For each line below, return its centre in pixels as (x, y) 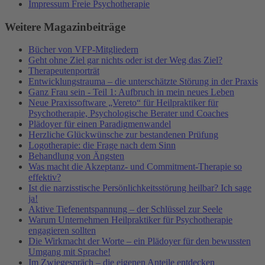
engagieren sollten (62, 231)
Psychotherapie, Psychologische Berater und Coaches (128, 114)
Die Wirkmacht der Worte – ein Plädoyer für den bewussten (140, 241)
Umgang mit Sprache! (70, 252)
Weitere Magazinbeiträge (65, 27)
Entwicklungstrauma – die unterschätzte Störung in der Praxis (143, 82)
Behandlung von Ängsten (76, 156)
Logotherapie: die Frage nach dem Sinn (102, 146)
